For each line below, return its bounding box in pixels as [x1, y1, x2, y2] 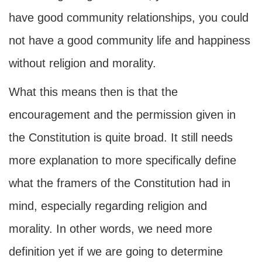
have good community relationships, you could [9, 11, 249, 24]
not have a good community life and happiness [9, 34, 250, 47]
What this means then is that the [9, 85, 178, 98]
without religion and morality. [9, 57, 156, 70]
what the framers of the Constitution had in [9, 177, 230, 189]
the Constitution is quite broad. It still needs [9, 131, 233, 144]
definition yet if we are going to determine [9, 245, 223, 258]
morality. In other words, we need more [9, 222, 212, 235]
